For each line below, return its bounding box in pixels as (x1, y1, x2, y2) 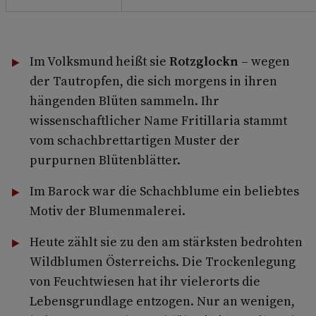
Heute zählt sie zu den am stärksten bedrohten (29, 233, 303, 251)
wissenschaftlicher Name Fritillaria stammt (29, 111, 287, 130)
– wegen (238, 52, 290, 71)
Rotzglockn (169, 52, 238, 71)
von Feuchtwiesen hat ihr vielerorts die (29, 272, 260, 291)
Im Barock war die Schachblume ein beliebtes (29, 182, 299, 200)
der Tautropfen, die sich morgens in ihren (29, 72, 277, 90)
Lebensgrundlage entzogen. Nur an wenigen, (29, 292, 295, 310)
